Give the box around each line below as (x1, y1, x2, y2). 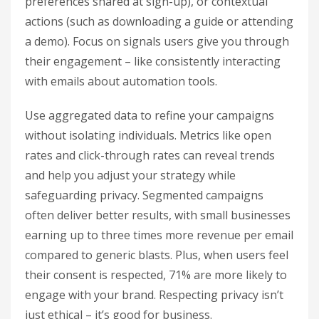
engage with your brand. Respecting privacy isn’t (25, 287, 283, 303)
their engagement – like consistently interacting (25, 53, 281, 70)
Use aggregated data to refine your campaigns (25, 108, 274, 124)
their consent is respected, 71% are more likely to (25, 267, 287, 283)
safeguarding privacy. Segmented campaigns (25, 187, 263, 204)
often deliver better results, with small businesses (25, 207, 291, 224)
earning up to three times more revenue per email (25, 227, 293, 244)
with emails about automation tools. (25, 73, 217, 90)
